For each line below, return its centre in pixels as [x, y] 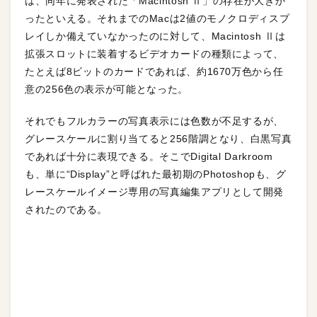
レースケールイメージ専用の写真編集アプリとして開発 [154, 192]
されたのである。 [67, 209]
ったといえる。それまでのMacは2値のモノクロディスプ [157, 18]
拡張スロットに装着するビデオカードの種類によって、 [154, 54]
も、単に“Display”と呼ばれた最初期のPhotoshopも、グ [156, 174]
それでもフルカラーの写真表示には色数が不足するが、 [154, 121]
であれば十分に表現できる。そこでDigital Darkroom [149, 156]
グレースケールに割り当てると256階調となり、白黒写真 [158, 139]
